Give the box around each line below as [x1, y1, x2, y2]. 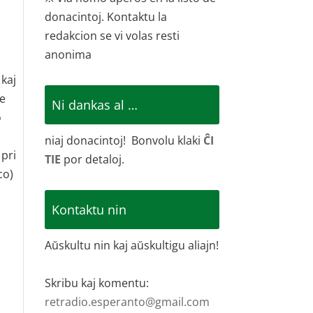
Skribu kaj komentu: [45, 275, 150, 291]
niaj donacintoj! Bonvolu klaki [45, 133, 204, 148]
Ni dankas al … [52, 96, 138, 113]
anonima [45, 47, 92, 62]
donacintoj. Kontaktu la [45, 9, 168, 24]
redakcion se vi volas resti [45, 28, 180, 43]
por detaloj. [61, 152, 125, 167]
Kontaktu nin [52, 201, 127, 218]
